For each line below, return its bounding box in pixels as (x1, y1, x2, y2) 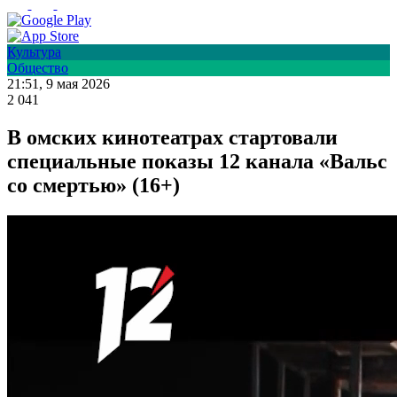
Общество (7, 60, 68, 76)
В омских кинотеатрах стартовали (7, 126, 338, 150)
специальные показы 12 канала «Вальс (7, 150, 387, 174)
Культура (7, 44, 61, 60)
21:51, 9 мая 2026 (7, 76, 110, 92)
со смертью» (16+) (7, 174, 180, 198)
